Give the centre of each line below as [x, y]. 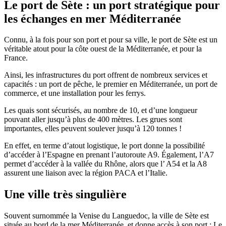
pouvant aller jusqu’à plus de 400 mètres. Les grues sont [93, 120]
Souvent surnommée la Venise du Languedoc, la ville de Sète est [106, 216]
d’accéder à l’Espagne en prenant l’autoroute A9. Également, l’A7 [109, 155]
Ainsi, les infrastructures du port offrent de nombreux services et [106, 75]
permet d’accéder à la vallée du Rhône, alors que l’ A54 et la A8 [105, 164]
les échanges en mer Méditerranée [93, 18]
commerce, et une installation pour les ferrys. [75, 93]
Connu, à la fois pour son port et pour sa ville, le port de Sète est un [111, 40]
